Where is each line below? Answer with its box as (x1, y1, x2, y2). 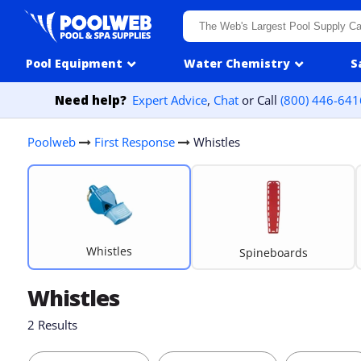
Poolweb (27, 134, 76, 150)
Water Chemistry (183, 56, 290, 71)
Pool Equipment (25, 56, 122, 71)
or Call (239, 92, 281, 108)
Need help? (55, 92, 127, 108)
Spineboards (239, 245, 308, 260)
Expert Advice (132, 92, 208, 108)
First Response (93, 134, 175, 150)
